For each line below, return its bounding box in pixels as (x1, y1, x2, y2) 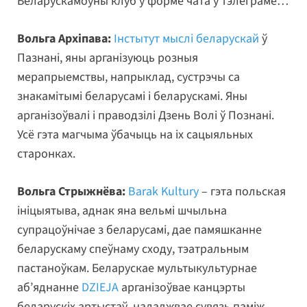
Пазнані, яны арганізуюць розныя (17, 49, 198, 67)
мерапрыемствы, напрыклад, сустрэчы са (17, 69, 240, 86)
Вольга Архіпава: (17, 30, 111, 48)
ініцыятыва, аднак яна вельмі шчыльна (17, 202, 227, 220)
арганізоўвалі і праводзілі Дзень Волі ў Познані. (17, 107, 274, 125)
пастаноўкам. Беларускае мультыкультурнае (17, 260, 257, 278)
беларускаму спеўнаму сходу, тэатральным (17, 241, 249, 258)
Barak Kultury (128, 183, 199, 201)
